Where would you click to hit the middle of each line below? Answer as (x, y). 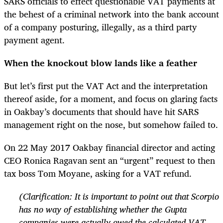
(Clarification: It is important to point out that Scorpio (119, 196)
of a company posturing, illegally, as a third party (101, 27)
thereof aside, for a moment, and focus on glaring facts (111, 98)
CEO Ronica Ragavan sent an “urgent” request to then (110, 160)
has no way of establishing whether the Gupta (103, 209)
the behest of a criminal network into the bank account (111, 14)
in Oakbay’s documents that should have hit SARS (101, 111)
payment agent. (34, 40)
